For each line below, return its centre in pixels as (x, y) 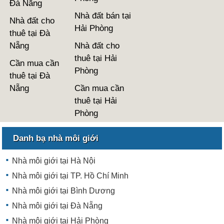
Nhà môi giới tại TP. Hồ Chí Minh (70, 175)
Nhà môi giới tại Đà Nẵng (57, 205)
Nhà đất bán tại (102, 15)
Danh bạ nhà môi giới (56, 138)
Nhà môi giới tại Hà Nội (54, 160)
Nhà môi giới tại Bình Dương (64, 190)
